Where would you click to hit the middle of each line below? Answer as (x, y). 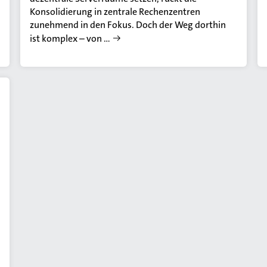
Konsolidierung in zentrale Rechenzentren (115, 12)
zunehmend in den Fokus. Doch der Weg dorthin (128, 25)
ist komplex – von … (70, 39)
